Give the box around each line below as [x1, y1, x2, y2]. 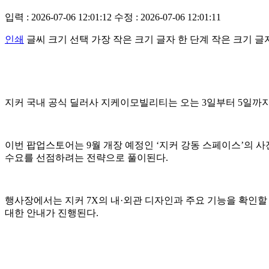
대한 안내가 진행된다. [5, 207, 98, 218]
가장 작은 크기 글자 [91, 34, 175, 44]
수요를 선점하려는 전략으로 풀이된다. [5, 152, 168, 163]
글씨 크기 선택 [26, 34, 89, 44]
